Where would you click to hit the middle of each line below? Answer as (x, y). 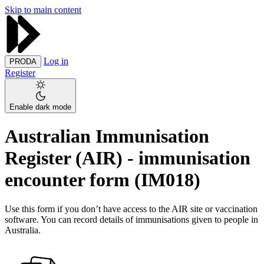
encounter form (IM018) (103, 180)
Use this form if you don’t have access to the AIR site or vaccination (131, 209)
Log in (56, 61)
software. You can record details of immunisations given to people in (131, 219)
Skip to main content (43, 10)
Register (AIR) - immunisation (128, 158)
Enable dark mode (40, 107)
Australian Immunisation (107, 136)
